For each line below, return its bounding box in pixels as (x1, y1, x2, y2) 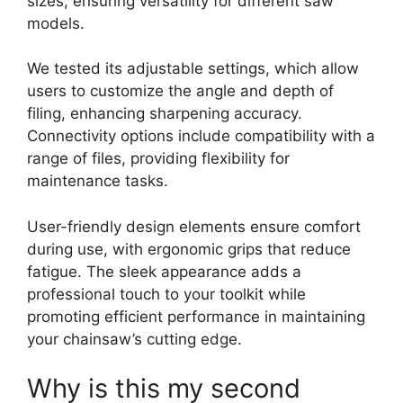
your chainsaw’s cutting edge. (27, 329, 242, 348)
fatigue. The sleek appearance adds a (27, 262, 301, 281)
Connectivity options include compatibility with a (27, 127, 375, 145)
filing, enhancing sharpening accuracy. (27, 104, 302, 122)
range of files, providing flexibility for (27, 149, 290, 167)
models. (27, 13, 85, 32)
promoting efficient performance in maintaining (27, 307, 365, 326)
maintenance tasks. (27, 172, 168, 190)
